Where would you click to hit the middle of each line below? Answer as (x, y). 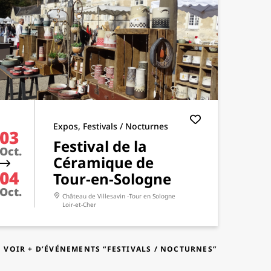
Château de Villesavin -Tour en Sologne (119, 196)
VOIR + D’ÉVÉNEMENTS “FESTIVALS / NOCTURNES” (110, 249)
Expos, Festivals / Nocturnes (111, 126)
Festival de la (100, 146)
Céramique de (103, 162)
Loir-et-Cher (79, 204)
